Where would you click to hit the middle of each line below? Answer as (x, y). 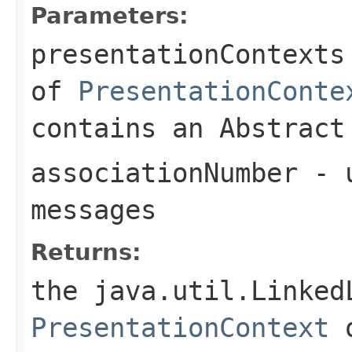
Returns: (86, 252)
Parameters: (110, 15)
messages (93, 209)
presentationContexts (188, 54)
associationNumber (164, 172)
